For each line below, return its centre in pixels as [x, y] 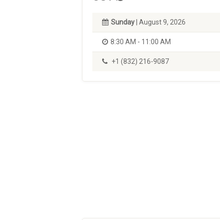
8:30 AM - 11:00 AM [141, 42]
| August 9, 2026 [160, 22]
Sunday [123, 22]
